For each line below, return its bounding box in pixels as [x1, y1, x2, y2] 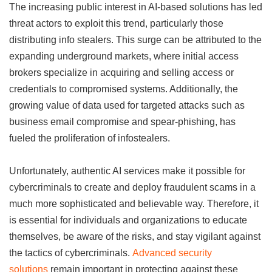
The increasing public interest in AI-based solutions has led [9, 1, 262, 13]
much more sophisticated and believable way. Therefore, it [9, 198, 259, 209]
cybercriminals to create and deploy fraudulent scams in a [9, 182, 256, 193]
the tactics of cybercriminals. [9, 247, 132, 259]
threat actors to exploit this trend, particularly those [9, 18, 223, 29]
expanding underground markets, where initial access [9, 50, 239, 62]
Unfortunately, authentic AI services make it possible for [9, 165, 245, 177]
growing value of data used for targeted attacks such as [9, 100, 245, 111]
